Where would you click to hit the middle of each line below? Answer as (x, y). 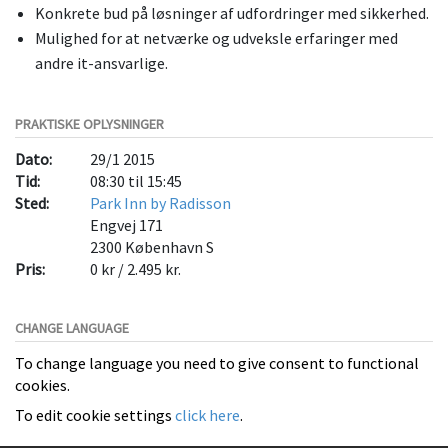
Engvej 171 (126, 224)
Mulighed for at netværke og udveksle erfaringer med (216, 37)
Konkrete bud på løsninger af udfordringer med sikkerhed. (232, 12)
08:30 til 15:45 (135, 180)
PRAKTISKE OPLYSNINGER (89, 123)
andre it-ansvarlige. (101, 62)
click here (207, 414)
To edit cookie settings (95, 414)
